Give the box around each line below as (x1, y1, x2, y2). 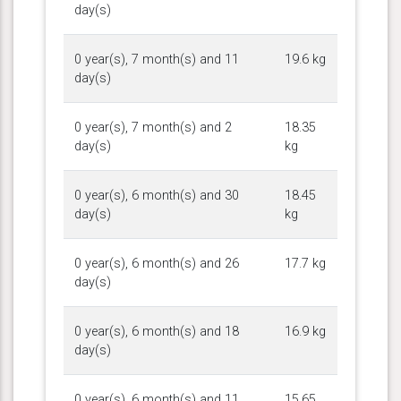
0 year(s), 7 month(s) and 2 (74, 119, 232, 135)
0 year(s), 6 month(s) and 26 (74, 255, 239, 271)
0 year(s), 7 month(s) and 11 (74, 51, 239, 67)
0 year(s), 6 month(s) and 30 (74, 187, 239, 203)
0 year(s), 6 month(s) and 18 (74, 323, 239, 339)
